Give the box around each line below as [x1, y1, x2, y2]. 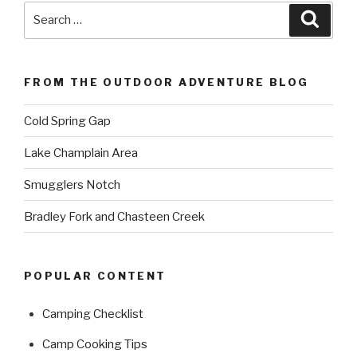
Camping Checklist [41, 307, 143, 322]
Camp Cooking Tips [41, 337, 147, 352]
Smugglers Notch [24, 177, 120, 192]
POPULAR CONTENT [24, 269, 167, 283]
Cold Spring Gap [24, 113, 111, 128]
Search [23, 2, 67, 18]
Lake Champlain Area [24, 145, 138, 160]
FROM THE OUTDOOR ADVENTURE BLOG [24, 75, 309, 88]
